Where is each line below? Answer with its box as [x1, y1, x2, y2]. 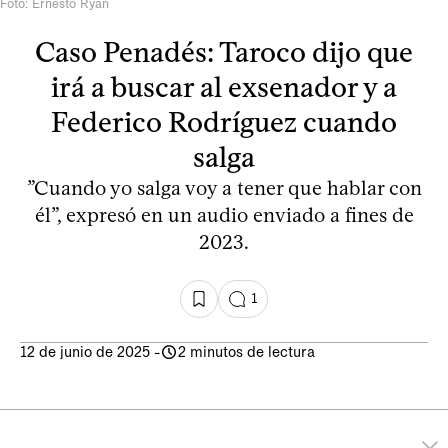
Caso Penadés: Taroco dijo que [35, 34, 413, 69]
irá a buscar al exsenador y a [51, 69, 397, 104]
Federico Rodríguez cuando [51, 104, 397, 139]
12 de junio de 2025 [20, 342, 150, 361]
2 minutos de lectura [178, 342, 315, 361]
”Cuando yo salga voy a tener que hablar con [26, 175, 422, 200]
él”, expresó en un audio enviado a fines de [34, 202, 414, 227]
